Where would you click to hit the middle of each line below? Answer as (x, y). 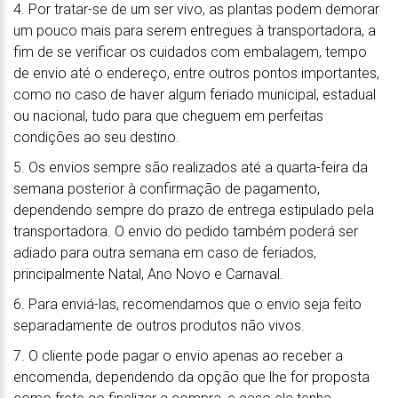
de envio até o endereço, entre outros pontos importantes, (196, 73)
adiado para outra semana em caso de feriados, (165, 252)
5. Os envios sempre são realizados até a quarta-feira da (191, 167)
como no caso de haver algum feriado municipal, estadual (195, 94)
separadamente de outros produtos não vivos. (159, 325)
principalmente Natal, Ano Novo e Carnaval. (148, 274)
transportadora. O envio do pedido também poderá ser (186, 231)
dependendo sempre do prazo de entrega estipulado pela (194, 210)
